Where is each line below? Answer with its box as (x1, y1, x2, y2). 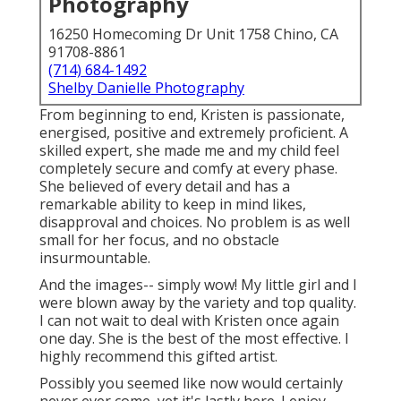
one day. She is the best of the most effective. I (39, 328, 349, 349)
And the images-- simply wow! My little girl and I (39, 275, 357, 295)
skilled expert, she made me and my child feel (39, 141, 339, 161)
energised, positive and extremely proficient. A (39, 123, 348, 143)
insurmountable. (39, 248, 150, 269)
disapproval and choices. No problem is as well (39, 212, 350, 233)
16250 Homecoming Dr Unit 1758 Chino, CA (48, 24, 338, 45)
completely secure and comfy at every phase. (39, 158, 337, 179)
